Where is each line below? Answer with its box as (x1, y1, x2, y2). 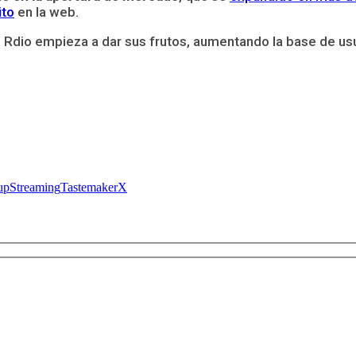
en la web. (14, 3, 79, 20)
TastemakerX (60, 180, 127, 194)
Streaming (10, 180, 60, 194)
